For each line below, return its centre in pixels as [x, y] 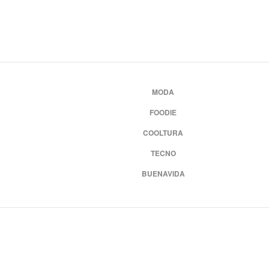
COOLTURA [163, 133]
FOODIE [163, 112]
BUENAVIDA [163, 174]
